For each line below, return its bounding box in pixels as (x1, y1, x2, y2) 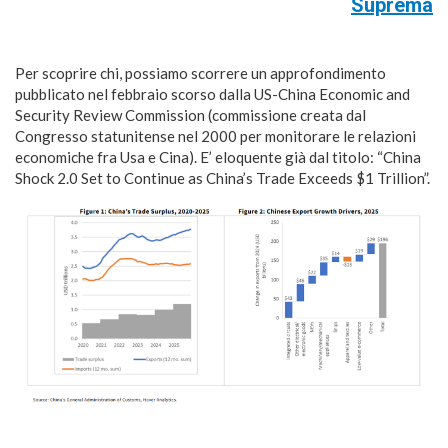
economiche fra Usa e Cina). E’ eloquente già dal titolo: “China (15, 147, 421, 166)
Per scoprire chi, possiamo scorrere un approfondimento (15, 63, 386, 82)
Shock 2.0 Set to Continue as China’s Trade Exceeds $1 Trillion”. (15, 168, 430, 187)
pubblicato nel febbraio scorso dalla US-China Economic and (15, 84, 410, 103)
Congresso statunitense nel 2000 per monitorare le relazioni (15, 126, 416, 145)
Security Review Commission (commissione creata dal (15, 105, 366, 124)
